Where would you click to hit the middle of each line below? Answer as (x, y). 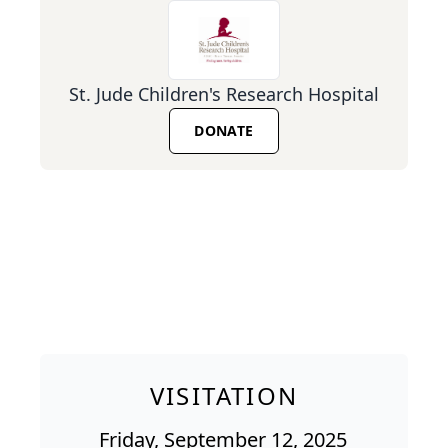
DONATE (224, 130)
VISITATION (224, 395)
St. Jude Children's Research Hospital (224, 93)
